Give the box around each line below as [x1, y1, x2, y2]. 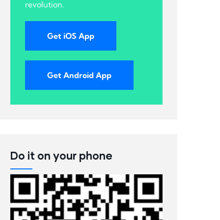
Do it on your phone [10, 149, 112, 162]
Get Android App [47, 70, 111, 80]
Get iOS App [47, 31, 94, 41]
